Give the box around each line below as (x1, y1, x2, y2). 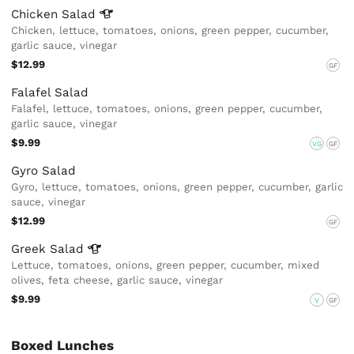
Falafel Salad (11, 85, 89, 100)
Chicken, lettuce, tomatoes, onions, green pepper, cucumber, (11, 24, 330, 36)
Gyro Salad (11, 164, 77, 179)
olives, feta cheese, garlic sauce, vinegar (11, 274, 224, 287)
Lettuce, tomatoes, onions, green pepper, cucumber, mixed (11, 259, 320, 272)
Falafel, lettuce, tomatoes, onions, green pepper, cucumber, (11, 103, 323, 115)
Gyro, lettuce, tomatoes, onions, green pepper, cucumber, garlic (11, 181, 344, 194)
